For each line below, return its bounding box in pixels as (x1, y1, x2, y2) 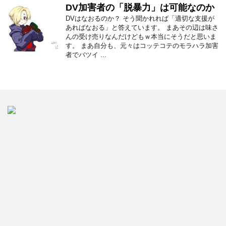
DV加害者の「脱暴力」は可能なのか (66, 3, 214, 13)
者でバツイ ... (66, 51, 106, 59)
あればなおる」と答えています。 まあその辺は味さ (66, 24, 218, 31)
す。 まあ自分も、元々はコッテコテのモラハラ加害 (66, 42, 218, 49)
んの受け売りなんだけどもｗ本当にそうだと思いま (66, 33, 216, 40)
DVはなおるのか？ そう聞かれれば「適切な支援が (66, 15, 214, 22)
